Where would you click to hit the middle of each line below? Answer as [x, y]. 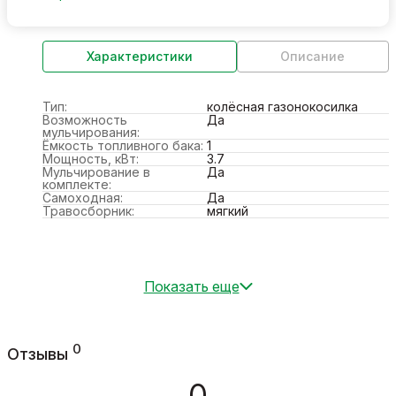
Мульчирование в [96, 171]
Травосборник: [88, 210]
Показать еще [191, 286]
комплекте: [77, 184]
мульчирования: [91, 132]
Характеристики [139, 56]
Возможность [85, 119]
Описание [313, 56]
